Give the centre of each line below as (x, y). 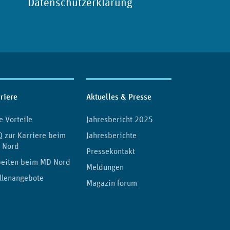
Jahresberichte (111, 135)
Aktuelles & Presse (119, 97)
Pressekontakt (111, 151)
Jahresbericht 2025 (120, 119)
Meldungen (105, 167)
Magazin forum (112, 183)
